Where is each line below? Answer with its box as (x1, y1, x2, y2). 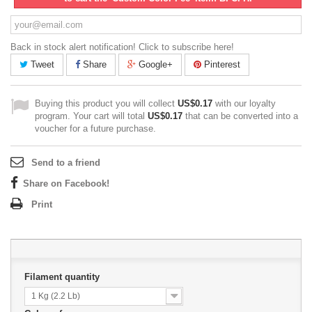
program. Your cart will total (35, 111, 148, 121)
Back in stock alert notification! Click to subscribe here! (10, 42, 234, 52)
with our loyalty (212, 98, 276, 109)
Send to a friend (31, 157, 100, 168)
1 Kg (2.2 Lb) (31, 291, 80, 301)
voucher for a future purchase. (35, 123, 156, 134)
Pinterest (201, 59, 240, 70)
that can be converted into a (182, 111, 298, 121)
